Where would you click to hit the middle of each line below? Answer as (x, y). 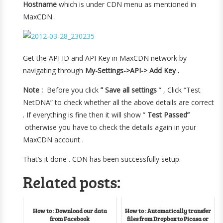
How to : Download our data (70, 211)
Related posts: (72, 182)
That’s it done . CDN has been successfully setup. (102, 159)
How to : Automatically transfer (168, 211)
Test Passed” (169, 115)
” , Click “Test (179, 90)
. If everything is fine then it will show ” (85, 115)
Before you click (72, 90)
